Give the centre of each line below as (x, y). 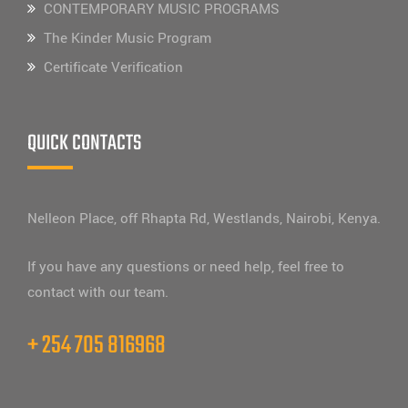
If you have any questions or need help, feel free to (186, 266)
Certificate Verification (113, 67)
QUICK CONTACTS (84, 143)
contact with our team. (98, 292)
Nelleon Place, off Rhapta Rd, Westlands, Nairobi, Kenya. (204, 218)
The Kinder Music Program (127, 38)
